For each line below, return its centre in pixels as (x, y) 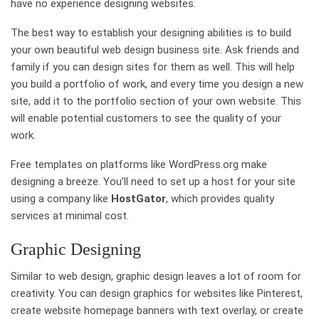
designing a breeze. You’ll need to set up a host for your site (153, 181)
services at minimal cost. (70, 215)
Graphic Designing (76, 249)
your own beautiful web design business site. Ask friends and (155, 49)
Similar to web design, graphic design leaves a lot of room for (156, 276)
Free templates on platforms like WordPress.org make (139, 164)
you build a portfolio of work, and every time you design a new (157, 84)
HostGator (138, 198)
